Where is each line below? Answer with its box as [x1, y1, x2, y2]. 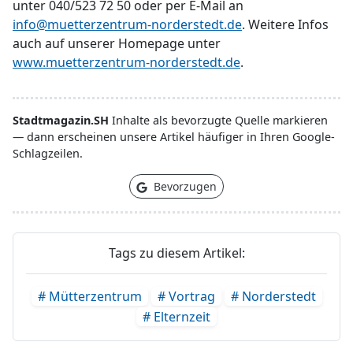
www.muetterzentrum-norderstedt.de [13, 54, 240, 71]
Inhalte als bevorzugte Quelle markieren [109, 113, 328, 128]
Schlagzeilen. [13, 146, 83, 161]
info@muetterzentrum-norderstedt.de [13, 16, 242, 33]
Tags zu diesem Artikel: [108, 244, 245, 262]
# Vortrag [157, 288, 215, 305]
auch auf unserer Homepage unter [13, 35, 221, 52]
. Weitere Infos [242, 16, 329, 33]
